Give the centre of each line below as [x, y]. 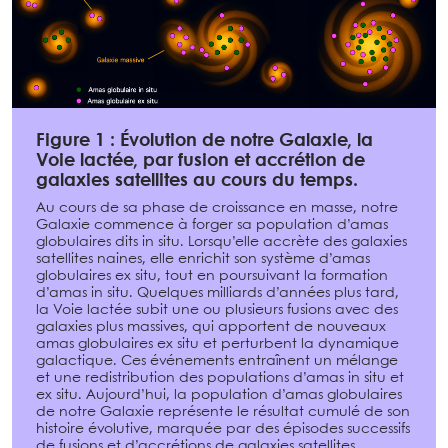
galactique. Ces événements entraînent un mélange [217, 360]
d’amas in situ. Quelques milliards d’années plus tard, [217, 292]
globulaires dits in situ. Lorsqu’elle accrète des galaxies [221, 241]
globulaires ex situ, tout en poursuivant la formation [212, 275]
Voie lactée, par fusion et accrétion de [200, 161]
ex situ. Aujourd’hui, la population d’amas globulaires [219, 394]
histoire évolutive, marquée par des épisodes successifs [223, 428]
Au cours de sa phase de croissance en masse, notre [217, 207]
